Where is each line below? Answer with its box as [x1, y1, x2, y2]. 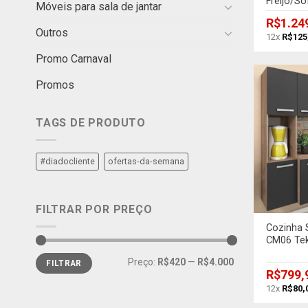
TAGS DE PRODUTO [36, 116, 146, 130]
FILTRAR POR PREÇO [36, 203, 153, 216]
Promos [36, 78, 74, 92]
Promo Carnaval [36, 52, 111, 66]
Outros [36, 26, 68, 40]
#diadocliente [40, 156, 95, 166]
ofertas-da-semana [108, 156, 184, 166]
